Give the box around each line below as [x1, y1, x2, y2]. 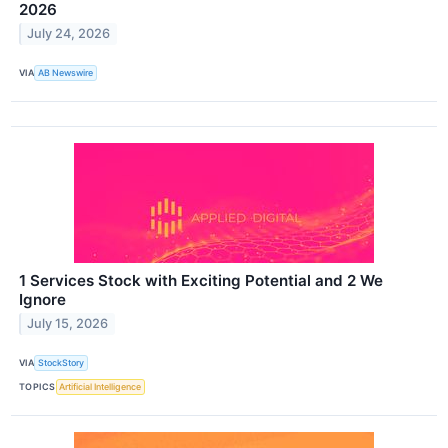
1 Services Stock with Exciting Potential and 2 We [19, 270, 383, 290]
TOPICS [19, 381, 56, 393]
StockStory [38, 357, 85, 369]
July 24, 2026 [27, 26, 111, 42]
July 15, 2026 [27, 316, 109, 332]
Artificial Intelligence [59, 381, 142, 393]
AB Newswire [38, 67, 94, 79]
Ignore [19, 289, 66, 309]
